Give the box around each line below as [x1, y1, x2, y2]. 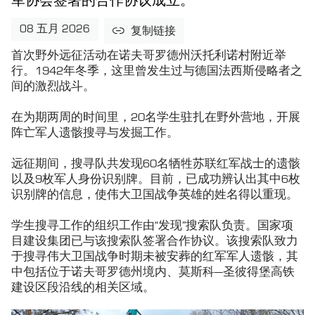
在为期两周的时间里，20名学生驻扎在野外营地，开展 [11, 110, 300, 124]
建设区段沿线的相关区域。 [11, 281, 155, 295]
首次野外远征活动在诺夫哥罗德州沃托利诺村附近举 [11, 49, 286, 63]
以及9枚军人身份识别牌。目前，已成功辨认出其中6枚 [11, 172, 300, 186]
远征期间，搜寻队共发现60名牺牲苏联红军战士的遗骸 [11, 157, 300, 171]
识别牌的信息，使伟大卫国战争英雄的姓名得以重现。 [11, 188, 298, 202]
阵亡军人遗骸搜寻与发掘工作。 [11, 126, 179, 140]
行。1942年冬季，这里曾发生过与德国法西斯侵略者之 [11, 64, 302, 78]
